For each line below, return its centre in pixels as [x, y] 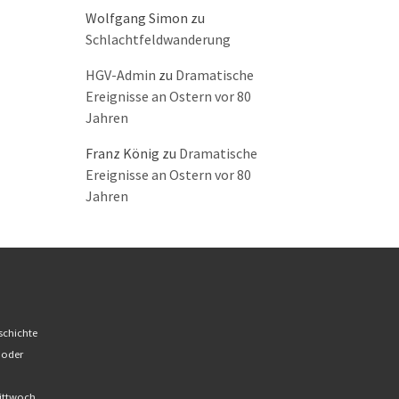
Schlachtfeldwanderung [158, 40]
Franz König [122, 154]
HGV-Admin [121, 75]
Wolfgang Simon [137, 18]
